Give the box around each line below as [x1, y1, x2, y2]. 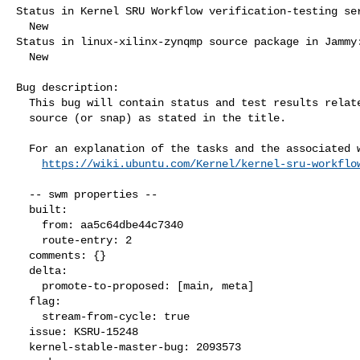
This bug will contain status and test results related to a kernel [16, 96, 29, 109]
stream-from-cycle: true [16, 309, 42, 323]
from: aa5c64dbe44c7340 [16, 218, 42, 231]
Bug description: [16, 80, 119, 94]
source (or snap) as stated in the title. [16, 111, 29, 125]
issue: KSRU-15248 [16, 325, 29, 338]
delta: [16, 264, 29, 277]
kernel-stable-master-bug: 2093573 [16, 340, 29, 354]
